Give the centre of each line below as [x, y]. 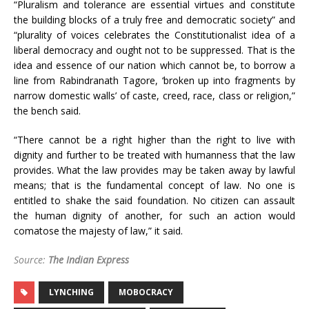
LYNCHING [71, 292]
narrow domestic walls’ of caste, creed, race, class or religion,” [154, 96]
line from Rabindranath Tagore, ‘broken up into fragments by [154, 81]
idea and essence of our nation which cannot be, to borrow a [154, 66]
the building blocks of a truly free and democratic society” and [154, 20]
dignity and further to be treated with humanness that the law [154, 155]
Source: [31, 260]
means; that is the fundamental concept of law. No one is [154, 186]
